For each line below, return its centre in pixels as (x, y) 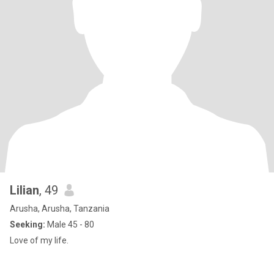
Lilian (24, 190)
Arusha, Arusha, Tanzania (60, 209)
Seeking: (28, 224)
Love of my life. (39, 240)
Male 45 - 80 (70, 224)
